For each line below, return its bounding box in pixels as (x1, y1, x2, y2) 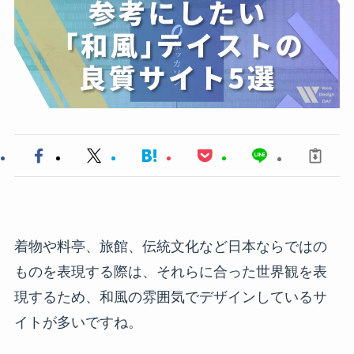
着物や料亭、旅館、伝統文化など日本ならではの (13, 238, 327, 254)
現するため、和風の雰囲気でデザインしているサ (13, 288, 327, 305)
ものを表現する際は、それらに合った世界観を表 (13, 263, 327, 280)
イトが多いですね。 (13, 314, 142, 330)
